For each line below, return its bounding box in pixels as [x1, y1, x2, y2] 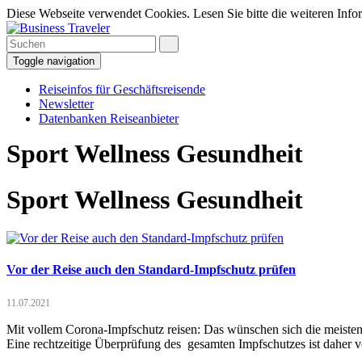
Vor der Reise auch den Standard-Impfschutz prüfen [6, 263, 296, 277]
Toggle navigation [13, 55, 95, 67]
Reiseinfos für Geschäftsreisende [39, 82, 205, 96]
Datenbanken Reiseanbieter [39, 112, 179, 125]
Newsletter [39, 97, 94, 111]
